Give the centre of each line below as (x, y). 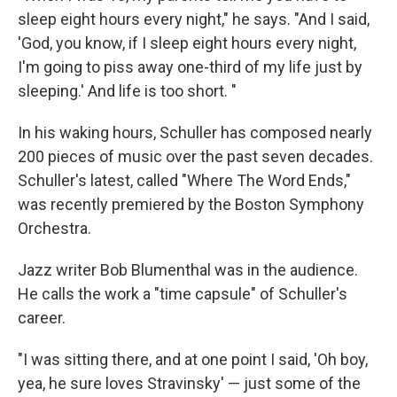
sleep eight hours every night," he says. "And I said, (194, 19)
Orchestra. (54, 228)
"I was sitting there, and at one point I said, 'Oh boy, (193, 359)
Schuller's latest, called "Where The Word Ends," (184, 180)
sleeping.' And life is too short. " (127, 91)
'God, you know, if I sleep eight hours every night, (187, 43)
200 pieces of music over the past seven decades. (195, 156)
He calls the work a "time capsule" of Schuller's (183, 294)
